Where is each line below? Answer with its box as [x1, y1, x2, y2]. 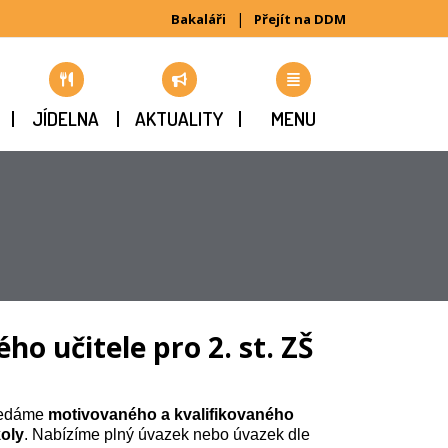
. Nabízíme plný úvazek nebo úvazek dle [23, 425, 310, 443]
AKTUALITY [134, 106, 223, 132]
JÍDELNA [31, 106, 99, 132]
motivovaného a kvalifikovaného [47, 405, 294, 423]
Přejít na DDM [253, 10, 346, 29]
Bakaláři [170, 10, 226, 29]
